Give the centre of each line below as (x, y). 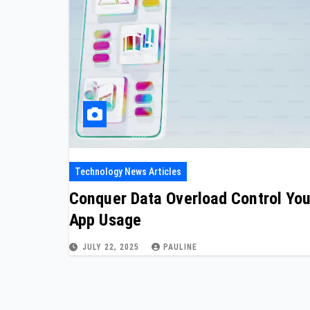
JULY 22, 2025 (112, 247)
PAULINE (180, 247)
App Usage (105, 220)
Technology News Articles (128, 171)
